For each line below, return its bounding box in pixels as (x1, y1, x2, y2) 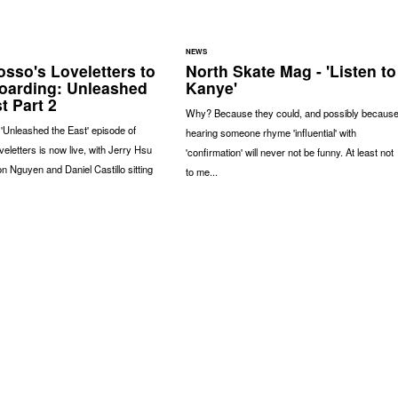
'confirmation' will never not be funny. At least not (185, 144, 394, 159)
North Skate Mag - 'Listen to (185, 59, 396, 82)
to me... (185, 163, 218, 179)
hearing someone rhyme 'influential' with (185, 124, 356, 139)
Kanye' (185, 76, 237, 99)
